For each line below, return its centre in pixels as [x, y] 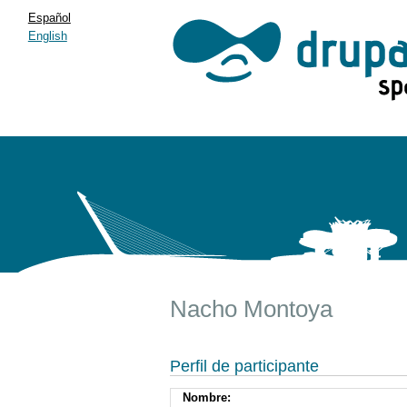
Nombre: [208, 397]
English [47, 36]
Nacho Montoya [251, 309]
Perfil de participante [244, 366]
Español [49, 18]
